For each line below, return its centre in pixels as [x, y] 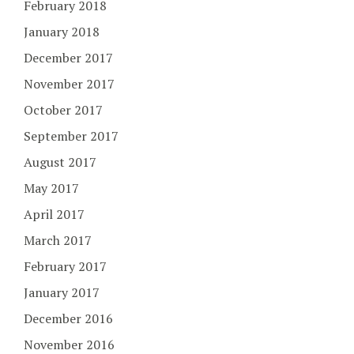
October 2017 [63, 110]
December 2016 [68, 319]
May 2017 [51, 188]
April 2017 [54, 215]
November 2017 [69, 84]
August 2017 [60, 162]
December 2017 [68, 58]
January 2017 [62, 293]
